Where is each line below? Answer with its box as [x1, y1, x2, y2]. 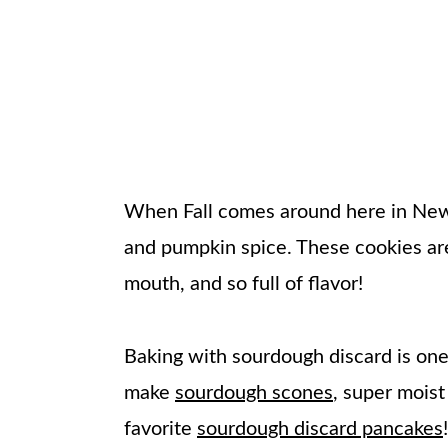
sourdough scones [175, 383, 333, 404]
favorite [124, 419, 197, 440]
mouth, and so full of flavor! [124, 274, 363, 295]
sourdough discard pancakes [197, 419, 443, 440]
